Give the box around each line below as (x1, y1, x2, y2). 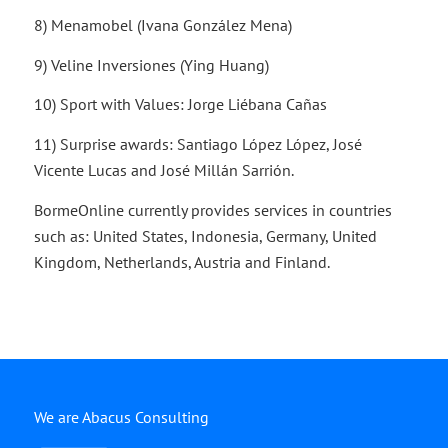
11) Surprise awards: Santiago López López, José (33, 133, 362, 154)
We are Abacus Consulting (33, 407, 209, 428)
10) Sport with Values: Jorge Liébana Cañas (33, 94, 327, 115)
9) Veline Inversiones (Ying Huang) (33, 54, 269, 75)
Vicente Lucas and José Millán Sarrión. (33, 159, 294, 180)
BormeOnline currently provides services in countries (33, 199, 392, 220)
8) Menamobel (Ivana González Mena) (33, 15, 292, 36)
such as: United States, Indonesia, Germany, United (33, 225, 377, 246)
